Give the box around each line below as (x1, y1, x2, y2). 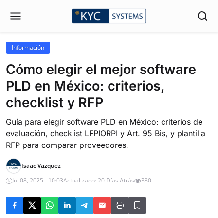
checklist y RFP (6, 94, 103, 110)
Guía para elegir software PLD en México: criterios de (6, 117, 202, 127)
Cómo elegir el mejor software (6, 61, 196, 77)
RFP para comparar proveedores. (6, 140, 128, 150)
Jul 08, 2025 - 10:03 (12, 176, 63, 184)
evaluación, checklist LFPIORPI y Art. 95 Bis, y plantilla (6, 128, 205, 138)
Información (12, 43, 44, 52)
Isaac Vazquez (21, 162, 61, 170)
